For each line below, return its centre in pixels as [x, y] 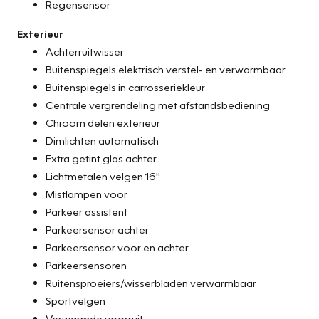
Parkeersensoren [86, 265]
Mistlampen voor [87, 193]
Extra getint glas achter [101, 158]
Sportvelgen [75, 300]
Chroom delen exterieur [103, 122]
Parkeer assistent [87, 211]
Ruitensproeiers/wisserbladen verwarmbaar [151, 282]
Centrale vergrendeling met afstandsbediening [158, 104]
